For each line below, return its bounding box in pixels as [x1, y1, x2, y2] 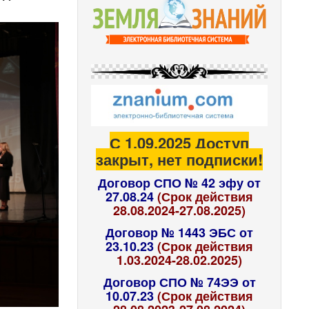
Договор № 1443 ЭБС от [106, 223, 254, 241]
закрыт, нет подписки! [96, 148, 263, 170]
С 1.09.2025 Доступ [110, 131, 250, 154]
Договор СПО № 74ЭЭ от [103, 272, 256, 291]
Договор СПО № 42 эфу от [98, 173, 261, 192]
